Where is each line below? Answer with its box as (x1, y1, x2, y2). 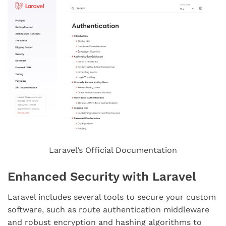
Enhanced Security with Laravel (8, 169, 196, 184)
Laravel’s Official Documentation (49, 145, 177, 155)
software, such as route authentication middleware (8, 205, 209, 215)
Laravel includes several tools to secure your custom (8, 192, 216, 202)
